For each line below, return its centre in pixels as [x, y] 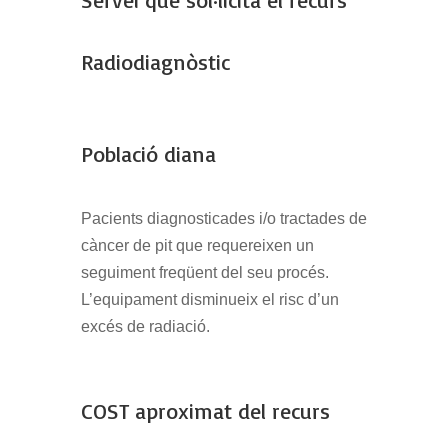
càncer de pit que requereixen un [197, 246]
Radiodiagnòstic [155, 62]
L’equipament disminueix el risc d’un [209, 300]
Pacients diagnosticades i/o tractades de [223, 219]
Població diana [148, 154]
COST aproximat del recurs [205, 411]
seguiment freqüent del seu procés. [204, 273]
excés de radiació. [145, 327]
